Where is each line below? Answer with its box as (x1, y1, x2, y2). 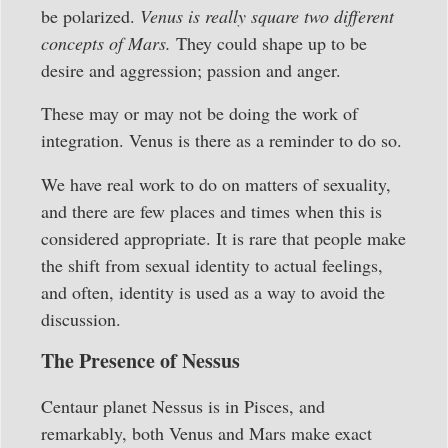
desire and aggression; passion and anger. (41, 58, 341, 83)
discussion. (41, 306, 121, 331)
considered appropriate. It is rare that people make (41, 225, 406, 250)
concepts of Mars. (41, 31, 176, 56)
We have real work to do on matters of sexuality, (41, 171, 391, 196)
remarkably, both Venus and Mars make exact (41, 420, 372, 445)
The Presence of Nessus (41, 345, 240, 375)
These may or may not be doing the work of (41, 101, 358, 126)
